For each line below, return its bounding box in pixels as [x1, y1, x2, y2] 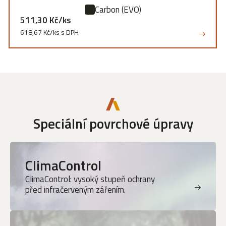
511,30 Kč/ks [20, 14, 71, 27]
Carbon [94, 3, 122, 16]
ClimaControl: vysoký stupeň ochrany [25, 173, 155, 186]
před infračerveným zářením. [25, 183, 126, 197]
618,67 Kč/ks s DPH [20, 27, 79, 37]
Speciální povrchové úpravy [33, 113, 193, 134]
